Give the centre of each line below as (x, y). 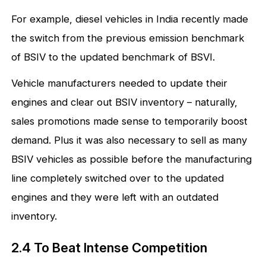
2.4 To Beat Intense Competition (110, 247)
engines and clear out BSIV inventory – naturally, (125, 102)
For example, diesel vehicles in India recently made (130, 19)
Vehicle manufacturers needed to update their (120, 83)
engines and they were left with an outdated (115, 197)
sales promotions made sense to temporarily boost (130, 121)
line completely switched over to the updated (118, 178)
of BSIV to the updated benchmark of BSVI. (113, 57)
